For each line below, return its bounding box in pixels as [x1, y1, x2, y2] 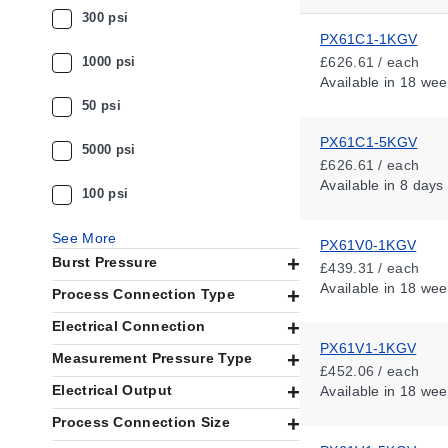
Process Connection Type [52, 286, 235, 302]
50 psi [82, 98, 121, 113]
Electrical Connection [52, 318, 206, 334]
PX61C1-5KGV [320, 134, 418, 150]
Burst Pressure [52, 254, 158, 270]
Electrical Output [52, 382, 173, 398]
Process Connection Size [52, 414, 230, 430]
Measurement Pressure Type [52, 350, 253, 366]
